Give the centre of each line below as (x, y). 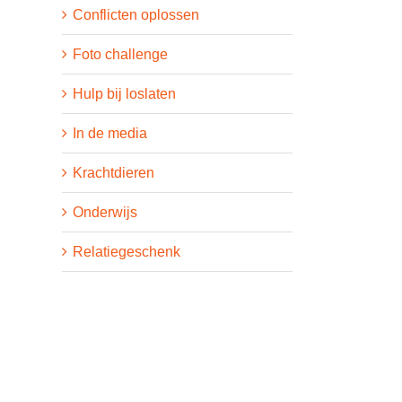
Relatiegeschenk (126, 251)
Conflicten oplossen (135, 14)
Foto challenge (120, 54)
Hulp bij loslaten (124, 93)
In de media (109, 133)
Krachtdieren (113, 172)
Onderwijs (105, 212)
